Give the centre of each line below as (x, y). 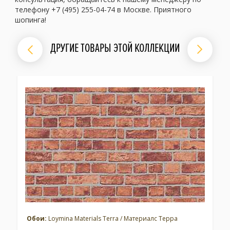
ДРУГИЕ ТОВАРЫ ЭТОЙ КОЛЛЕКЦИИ (115, 48)
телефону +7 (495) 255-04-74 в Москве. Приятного (103, 10)
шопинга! (31, 20)
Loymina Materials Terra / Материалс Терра (112, 219)
